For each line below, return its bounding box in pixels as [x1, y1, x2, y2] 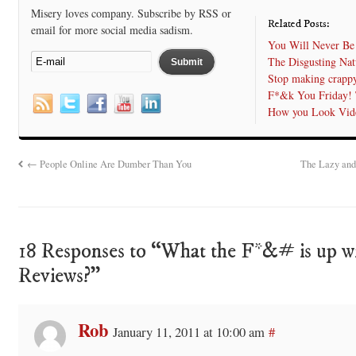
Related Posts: [268, 16, 331, 31]
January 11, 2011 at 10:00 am [112, 322, 265, 341]
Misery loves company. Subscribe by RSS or [30, 5, 231, 21]
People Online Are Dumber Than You [37, 157, 192, 171]
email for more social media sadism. [30, 21, 193, 37]
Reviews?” [17, 262, 100, 289]
